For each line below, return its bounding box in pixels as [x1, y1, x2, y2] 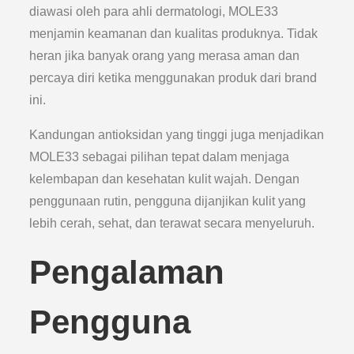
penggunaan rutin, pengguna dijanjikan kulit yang [29, 194, 307, 208]
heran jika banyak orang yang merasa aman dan [29, 49, 300, 62]
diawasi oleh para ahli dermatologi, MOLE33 [29, 5, 279, 18]
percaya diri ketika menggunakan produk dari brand [29, 71, 318, 85]
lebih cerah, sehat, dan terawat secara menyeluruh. [29, 217, 315, 230]
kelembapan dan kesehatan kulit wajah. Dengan [29, 172, 300, 186]
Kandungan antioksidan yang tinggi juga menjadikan [29, 128, 325, 141]
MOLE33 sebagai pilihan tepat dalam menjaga [29, 150, 290, 164]
